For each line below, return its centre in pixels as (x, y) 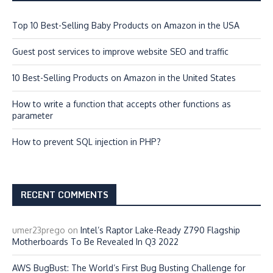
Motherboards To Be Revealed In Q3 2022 (95, 242)
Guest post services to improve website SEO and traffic (120, 51)
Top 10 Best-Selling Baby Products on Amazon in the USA (126, 25)
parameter (33, 115)
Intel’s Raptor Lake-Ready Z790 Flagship (160, 230)
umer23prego (39, 230)
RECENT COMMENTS (65, 195)
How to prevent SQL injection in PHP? (87, 142)
